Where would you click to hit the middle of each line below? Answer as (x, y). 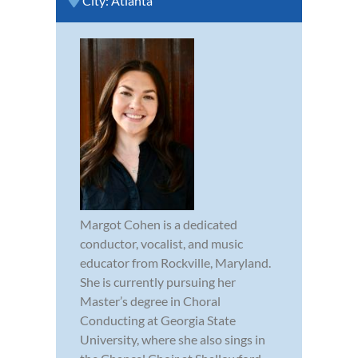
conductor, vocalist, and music (161, 243)
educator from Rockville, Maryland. (175, 262)
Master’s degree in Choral (150, 300)
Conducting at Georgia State (158, 320)
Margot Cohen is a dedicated (159, 224)
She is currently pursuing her (158, 281)
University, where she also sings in (173, 339)
